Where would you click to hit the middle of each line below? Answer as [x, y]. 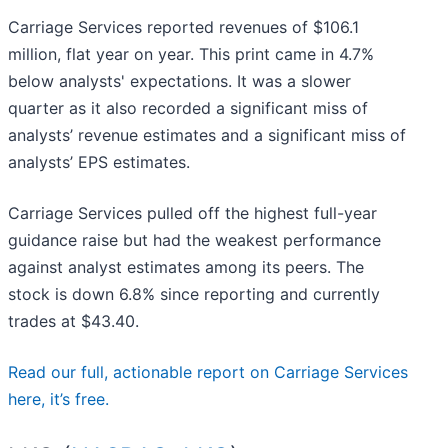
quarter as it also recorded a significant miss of [188, 108]
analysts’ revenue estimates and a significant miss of [207, 135]
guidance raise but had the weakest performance [194, 240]
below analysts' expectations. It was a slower [179, 81]
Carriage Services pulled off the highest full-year [192, 213]
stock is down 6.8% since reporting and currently [194, 294]
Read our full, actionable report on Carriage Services [208, 372]
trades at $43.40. [73, 321]
